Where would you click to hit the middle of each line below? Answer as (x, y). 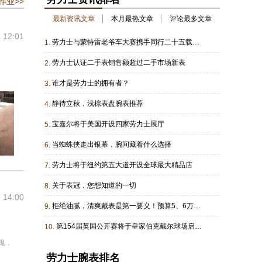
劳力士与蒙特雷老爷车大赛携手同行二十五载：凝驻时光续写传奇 (196, 42)
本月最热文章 (132, 19)
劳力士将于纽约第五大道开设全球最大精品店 (122, 165)
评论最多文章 (190, 19)
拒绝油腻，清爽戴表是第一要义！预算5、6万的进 (197, 206)
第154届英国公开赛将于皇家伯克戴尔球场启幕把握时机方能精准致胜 (198, 226)
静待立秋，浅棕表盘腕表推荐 (98, 104)
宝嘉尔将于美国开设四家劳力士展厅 (108, 124)
